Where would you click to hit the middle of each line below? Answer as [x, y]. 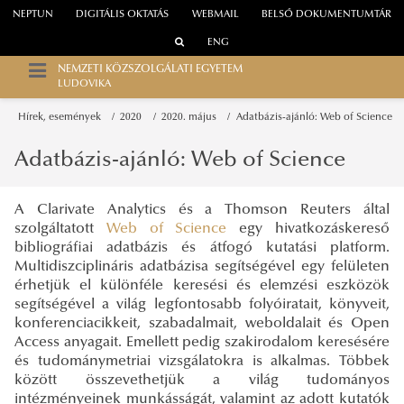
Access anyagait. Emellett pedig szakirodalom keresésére [202, 342]
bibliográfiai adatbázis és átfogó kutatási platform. [202, 248]
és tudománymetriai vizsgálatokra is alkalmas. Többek [202, 361]
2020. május [192, 117]
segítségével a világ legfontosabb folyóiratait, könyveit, [202, 304]
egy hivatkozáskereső [308, 229]
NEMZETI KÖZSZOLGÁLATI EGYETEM [150, 70]
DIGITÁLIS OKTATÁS [123, 15]
